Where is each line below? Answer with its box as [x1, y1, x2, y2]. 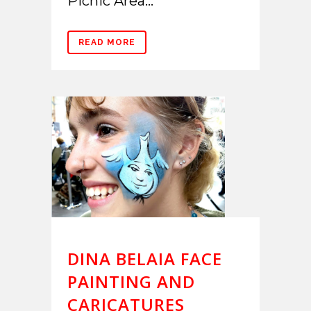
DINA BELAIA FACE [67, 246, 222, 270]
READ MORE [78, 37, 135, 47]
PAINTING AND [67, 269, 195, 293]
